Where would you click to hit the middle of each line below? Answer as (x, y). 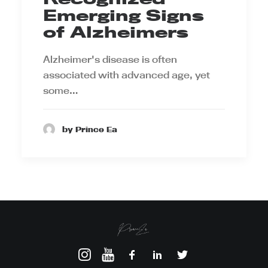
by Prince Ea (90, 129)
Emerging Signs (124, 16)
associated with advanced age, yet (127, 75)
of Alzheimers (116, 32)
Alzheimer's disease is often (110, 60)
